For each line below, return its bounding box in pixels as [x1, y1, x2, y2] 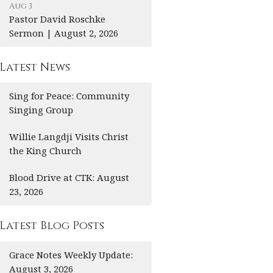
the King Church [9, 144, 82, 157]
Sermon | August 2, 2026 [9, 26, 119, 39]
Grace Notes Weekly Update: [9, 248, 133, 261]
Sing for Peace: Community [9, 90, 130, 102]
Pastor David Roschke [9, 12, 106, 25]
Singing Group [9, 104, 74, 116]
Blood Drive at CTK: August [9, 171, 130, 184]
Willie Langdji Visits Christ [9, 130, 129, 143]
